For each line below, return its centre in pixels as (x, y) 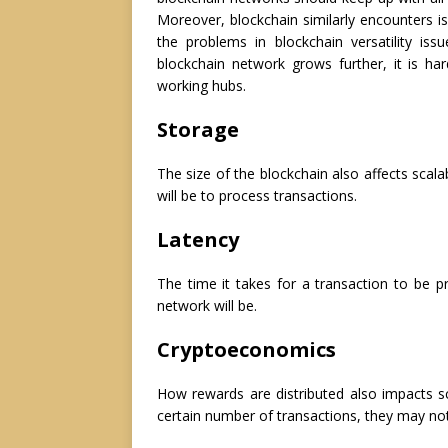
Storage (198, 130)
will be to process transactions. (257, 196)
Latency (198, 240)
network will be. (207, 306)
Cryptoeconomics (246, 350)
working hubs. (201, 86)
